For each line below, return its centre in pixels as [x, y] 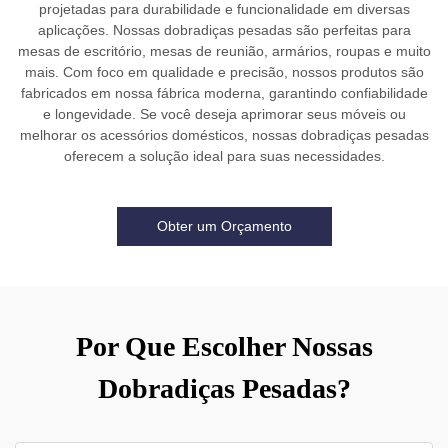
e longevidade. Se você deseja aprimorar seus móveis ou [224, 114]
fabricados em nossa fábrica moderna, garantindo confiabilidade [224, 93]
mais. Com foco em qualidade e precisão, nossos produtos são [224, 72]
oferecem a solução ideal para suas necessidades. [224, 156]
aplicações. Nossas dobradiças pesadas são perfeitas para [224, 30]
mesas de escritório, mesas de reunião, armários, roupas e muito [224, 51]
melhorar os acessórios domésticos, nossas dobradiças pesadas [224, 135]
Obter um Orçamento [224, 226]
